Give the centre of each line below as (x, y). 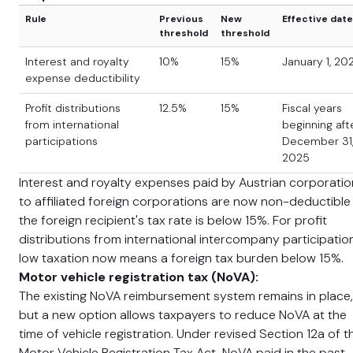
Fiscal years (312, 108)
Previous (181, 19)
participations (61, 141)
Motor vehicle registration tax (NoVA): (139, 277)
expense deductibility (83, 78)
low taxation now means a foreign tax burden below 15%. (181, 258)
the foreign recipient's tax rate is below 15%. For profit (173, 220)
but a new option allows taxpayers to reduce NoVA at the (183, 315)
